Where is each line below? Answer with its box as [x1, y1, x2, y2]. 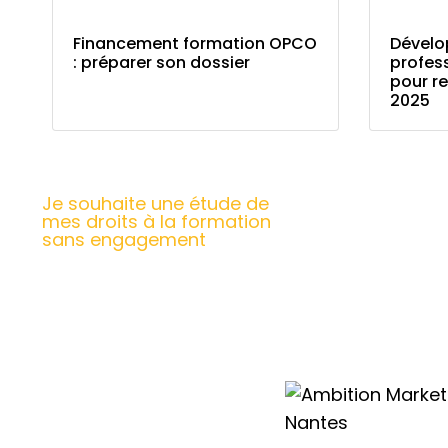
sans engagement [42, 227, 206, 253]
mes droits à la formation [42, 209, 271, 235]
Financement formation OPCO [73, 32, 317, 56]
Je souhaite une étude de [42, 191, 269, 217]
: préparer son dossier [73, 51, 250, 75]
